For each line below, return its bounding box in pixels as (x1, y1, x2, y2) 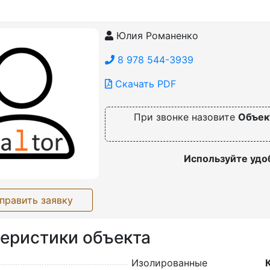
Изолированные (131, 256, 207, 269)
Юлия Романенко (113, 29, 198, 42)
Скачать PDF (112, 77, 176, 90)
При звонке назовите (134, 110, 238, 123)
